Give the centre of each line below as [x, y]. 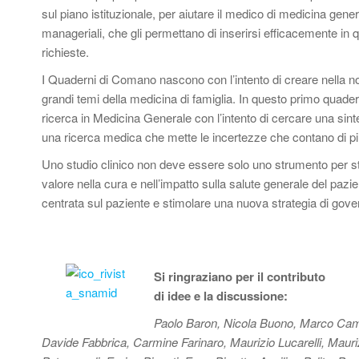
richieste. [65, 52]
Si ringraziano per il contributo [240, 276]
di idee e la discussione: [221, 296]
